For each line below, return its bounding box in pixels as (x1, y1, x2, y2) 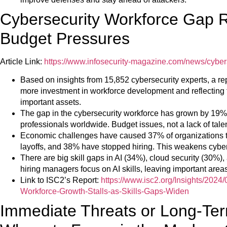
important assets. (20, 97, 81, 106)
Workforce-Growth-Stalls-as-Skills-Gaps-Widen (20, 186, 189, 196)
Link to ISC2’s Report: (20, 175, 101, 184)
